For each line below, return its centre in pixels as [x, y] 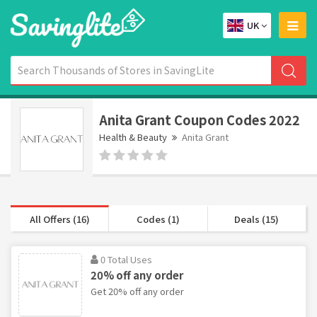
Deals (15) [257, 219]
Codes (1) [158, 219]
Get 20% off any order [137, 291]
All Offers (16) [59, 219]
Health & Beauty [133, 137]
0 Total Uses [126, 259]
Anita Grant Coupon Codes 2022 [200, 119]
